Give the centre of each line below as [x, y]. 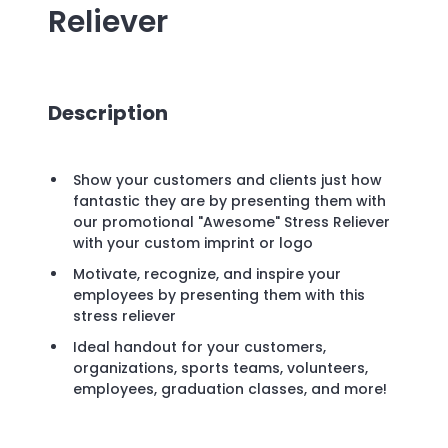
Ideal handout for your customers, [199, 347]
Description [108, 112]
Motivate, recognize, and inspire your [207, 274]
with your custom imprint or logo [193, 243]
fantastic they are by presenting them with [229, 201]
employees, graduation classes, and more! [230, 389]
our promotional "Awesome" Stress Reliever [231, 222]
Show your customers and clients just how [227, 180]
